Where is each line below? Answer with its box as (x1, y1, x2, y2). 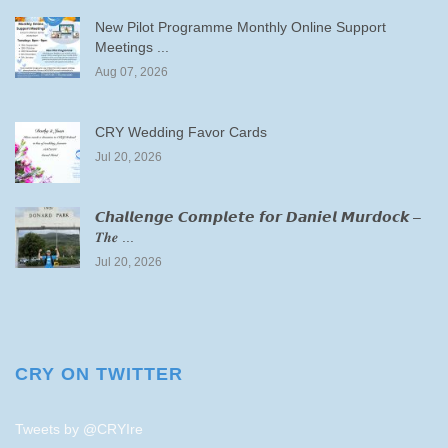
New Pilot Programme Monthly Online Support (95, 19, 386, 35)
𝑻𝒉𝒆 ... (95, 229, 134, 245)
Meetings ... (95, 39, 169, 55)
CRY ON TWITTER (15, 364, 183, 384)
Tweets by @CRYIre (15, 421, 143, 437)
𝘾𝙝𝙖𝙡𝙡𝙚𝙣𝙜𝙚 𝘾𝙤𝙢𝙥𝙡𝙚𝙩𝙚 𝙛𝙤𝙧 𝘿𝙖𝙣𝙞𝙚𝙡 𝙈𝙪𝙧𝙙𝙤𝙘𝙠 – (95, 209, 421, 225)
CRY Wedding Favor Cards (95, 124, 267, 140)
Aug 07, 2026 (95, 65, 168, 79)
